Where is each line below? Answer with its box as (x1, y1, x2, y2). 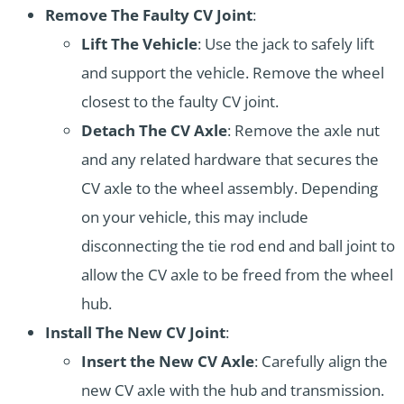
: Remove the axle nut (227, 119, 380, 141)
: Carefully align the (254, 350, 388, 372)
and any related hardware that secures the (81, 148, 379, 170)
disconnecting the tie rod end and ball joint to (81, 234, 395, 256)
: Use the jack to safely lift (197, 32, 374, 54)
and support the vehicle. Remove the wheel (81, 61, 384, 83)
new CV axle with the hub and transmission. (81, 379, 384, 400)
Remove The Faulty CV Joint (45, 4, 252, 25)
